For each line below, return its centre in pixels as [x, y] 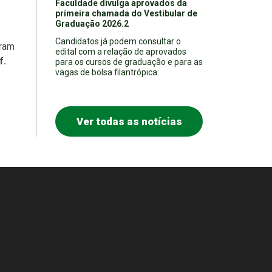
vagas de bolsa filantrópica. [107, 72]
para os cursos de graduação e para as [129, 62]
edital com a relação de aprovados [121, 51]
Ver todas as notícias [129, 121]
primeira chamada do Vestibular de [126, 13]
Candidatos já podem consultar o [118, 41]
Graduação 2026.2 [92, 23]
